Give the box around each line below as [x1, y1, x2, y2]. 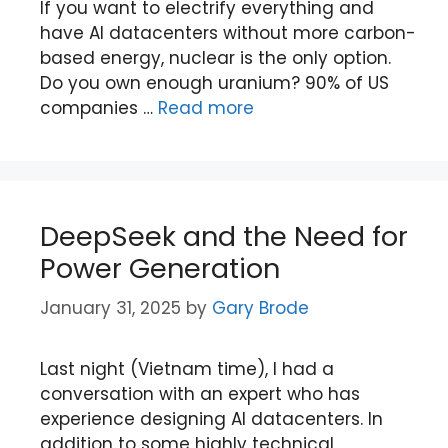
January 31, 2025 [40, 296, 181, 320]
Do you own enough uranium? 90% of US [40, 70, 389, 95]
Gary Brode [212, 296, 309, 320]
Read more [158, 95, 254, 120]
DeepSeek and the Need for [40, 217, 408, 255]
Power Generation [40, 249, 280, 287]
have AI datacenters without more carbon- [40, 20, 416, 45]
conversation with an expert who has [40, 382, 360, 406]
